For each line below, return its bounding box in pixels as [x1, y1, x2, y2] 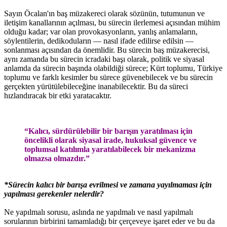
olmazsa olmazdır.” [24, 154, 90, 163]
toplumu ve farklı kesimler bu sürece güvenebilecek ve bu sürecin [4, 72, 213, 82]
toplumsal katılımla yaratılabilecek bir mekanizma [24, 144, 196, 154]
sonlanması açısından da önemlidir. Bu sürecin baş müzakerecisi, [4, 45, 210, 54]
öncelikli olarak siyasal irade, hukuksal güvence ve [24, 135, 197, 144]
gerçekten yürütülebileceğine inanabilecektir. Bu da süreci [4, 82, 188, 91]
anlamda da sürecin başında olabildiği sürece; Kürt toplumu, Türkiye [4, 63, 222, 72]
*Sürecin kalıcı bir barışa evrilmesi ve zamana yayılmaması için [4, 180, 212, 189]
